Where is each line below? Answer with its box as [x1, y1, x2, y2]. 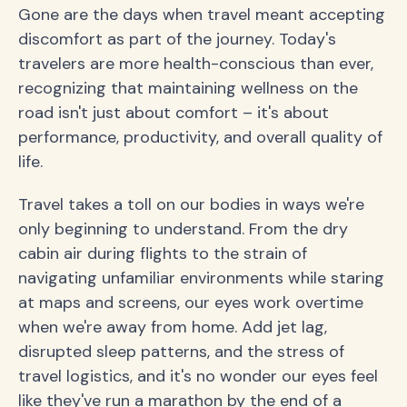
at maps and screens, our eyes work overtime [18, 291, 363, 313]
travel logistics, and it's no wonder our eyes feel [18, 364, 378, 387]
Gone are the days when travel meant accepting [18, 3, 385, 25]
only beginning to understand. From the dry [18, 217, 348, 240]
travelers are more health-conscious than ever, [18, 52, 373, 74]
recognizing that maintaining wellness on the [18, 76, 358, 99]
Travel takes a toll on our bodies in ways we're [18, 193, 364, 215]
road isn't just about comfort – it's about [18, 101, 329, 124]
